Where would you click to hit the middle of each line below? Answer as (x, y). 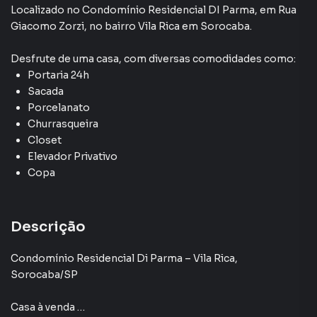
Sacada (46, 91)
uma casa (96, 59)
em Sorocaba (216, 26)
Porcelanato (59, 108)
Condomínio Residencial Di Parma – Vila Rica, (124, 258)
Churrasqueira (63, 124)
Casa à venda (44, 307)
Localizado (38, 10)
